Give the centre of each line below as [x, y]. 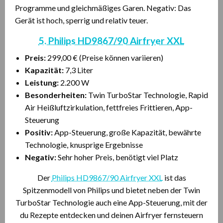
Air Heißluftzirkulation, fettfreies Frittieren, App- [109, 107]
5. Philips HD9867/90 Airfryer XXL [111, 41]
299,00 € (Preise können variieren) [105, 57]
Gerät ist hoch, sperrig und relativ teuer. [81, 20]
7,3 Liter [78, 70]
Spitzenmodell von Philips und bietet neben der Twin [111, 190]
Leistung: [42, 82]
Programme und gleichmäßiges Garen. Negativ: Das [103, 8]
